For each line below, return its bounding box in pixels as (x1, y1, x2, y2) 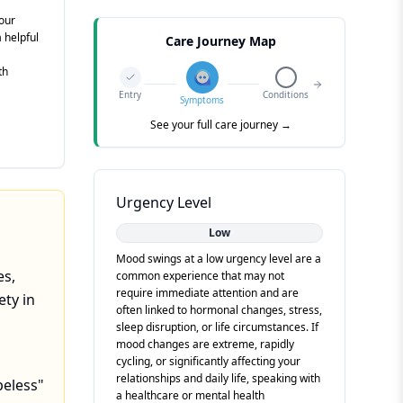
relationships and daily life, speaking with (116, 371, 320, 386)
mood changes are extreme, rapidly (116, 336, 294, 352)
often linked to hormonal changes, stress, (116, 302, 322, 318)
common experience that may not (116, 268, 284, 283)
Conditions (263, 88, 309, 101)
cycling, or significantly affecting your (116, 354, 300, 369)
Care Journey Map (166, 32, 276, 49)
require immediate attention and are (116, 285, 299, 300)
